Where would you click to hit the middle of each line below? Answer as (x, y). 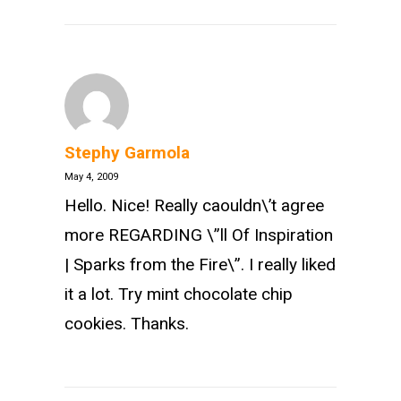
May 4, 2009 (91, 177)
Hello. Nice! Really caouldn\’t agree (194, 205)
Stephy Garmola (127, 153)
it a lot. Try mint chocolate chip (179, 294)
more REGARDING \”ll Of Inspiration (199, 235)
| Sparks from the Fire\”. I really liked (200, 264)
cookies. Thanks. (127, 324)
